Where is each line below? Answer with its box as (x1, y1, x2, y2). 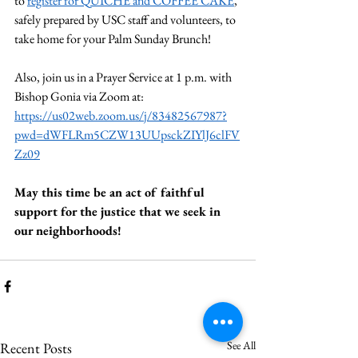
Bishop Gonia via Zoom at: (14, 87, 146, 105)
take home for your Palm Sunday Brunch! (14, 30, 211, 47)
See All (227, 337, 256, 352)
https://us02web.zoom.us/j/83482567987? (14, 106, 227, 124)
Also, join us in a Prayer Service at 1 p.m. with (14, 68, 234, 86)
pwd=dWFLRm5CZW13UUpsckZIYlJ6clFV (14, 125, 240, 143)
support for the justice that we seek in (14, 202, 224, 220)
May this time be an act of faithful (14, 183, 209, 201)
